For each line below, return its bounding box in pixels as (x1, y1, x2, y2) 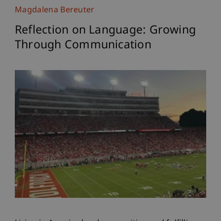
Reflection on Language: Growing (15, 23, 196, 38)
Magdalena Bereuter (15, 5, 95, 16)
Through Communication (15, 38, 151, 53)
